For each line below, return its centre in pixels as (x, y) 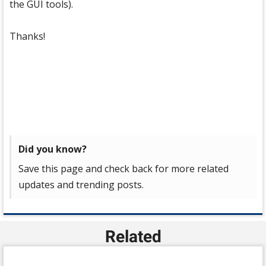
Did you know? (53, 149)
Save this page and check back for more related (123, 169)
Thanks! (27, 36)
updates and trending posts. (81, 185)
